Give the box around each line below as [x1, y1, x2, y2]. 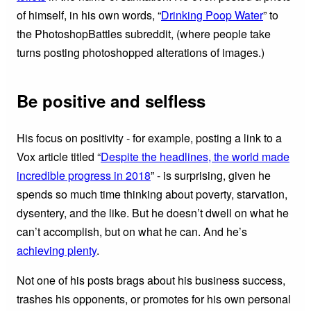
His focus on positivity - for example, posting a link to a [17, 129, 282, 146]
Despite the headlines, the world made [101, 148, 289, 165]
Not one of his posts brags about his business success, [17, 271, 285, 288]
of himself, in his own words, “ [17, 6, 161, 23]
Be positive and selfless [17, 88, 205, 112]
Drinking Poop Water [161, 6, 263, 23]
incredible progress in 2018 [17, 167, 151, 183]
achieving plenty [17, 242, 96, 258]
